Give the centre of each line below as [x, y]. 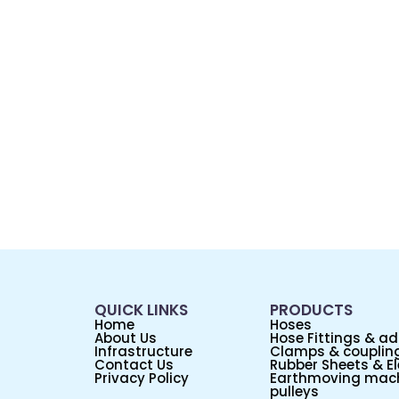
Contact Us [134, 365]
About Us [126, 338]
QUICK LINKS [142, 310]
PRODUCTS [312, 310]
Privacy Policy [142, 379]
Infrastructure [144, 352]
